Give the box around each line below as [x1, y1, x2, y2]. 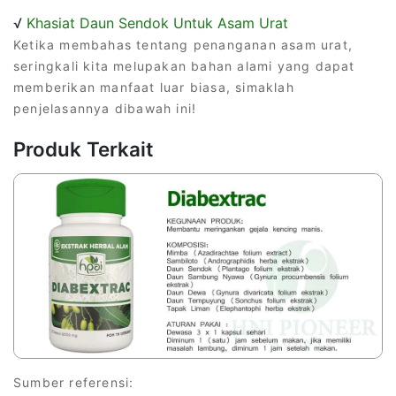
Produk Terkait [13, 136, 154, 161]
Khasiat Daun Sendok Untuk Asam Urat [27, 13, 288, 32]
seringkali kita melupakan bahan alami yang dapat [13, 57, 355, 73]
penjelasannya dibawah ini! [13, 100, 197, 116]
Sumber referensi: [13, 374, 134, 390]
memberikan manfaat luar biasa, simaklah [13, 79, 294, 95]
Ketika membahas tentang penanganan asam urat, [13, 36, 354, 52]
